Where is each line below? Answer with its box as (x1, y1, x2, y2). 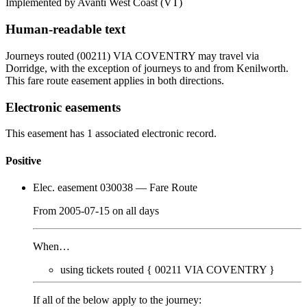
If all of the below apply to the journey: (33, 293, 201, 306)
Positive (5, 154, 41, 167)
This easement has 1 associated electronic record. (5, 127, 217, 140)
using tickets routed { (60, 263, 152, 275)
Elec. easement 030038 (33, 181, 133, 193)
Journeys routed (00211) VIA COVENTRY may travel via (5, 49, 259, 62)
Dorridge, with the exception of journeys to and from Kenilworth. (5, 62, 288, 74)
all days (126, 204, 159, 217)
